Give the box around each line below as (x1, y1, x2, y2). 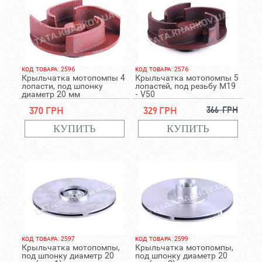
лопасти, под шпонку (21, 81, 103, 91)
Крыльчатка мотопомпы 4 (21, 73, 125, 82)
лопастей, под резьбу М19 (135, 81, 236, 91)
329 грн (143, 104, 177, 116)
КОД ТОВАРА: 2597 (21, 236, 75, 242)
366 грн (206, 104, 238, 115)
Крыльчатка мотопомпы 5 (135, 73, 239, 82)
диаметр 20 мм (21, 89, 80, 99)
